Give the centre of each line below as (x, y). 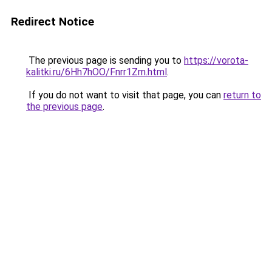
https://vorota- (216, 60)
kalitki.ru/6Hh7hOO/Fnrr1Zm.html (97, 72)
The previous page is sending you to (105, 60)
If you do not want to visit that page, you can (125, 95)
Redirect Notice (53, 22)
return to (242, 95)
